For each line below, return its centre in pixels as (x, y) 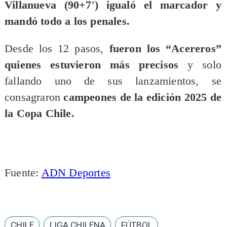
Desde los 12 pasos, (57, 48)
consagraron (34, 97)
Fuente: (23, 173)
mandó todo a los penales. (67, 22)
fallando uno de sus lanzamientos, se (113, 81)
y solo (200, 65)
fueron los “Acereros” (165, 48)
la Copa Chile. (39, 113)
